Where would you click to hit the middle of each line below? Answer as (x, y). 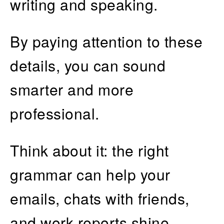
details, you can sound (88, 65)
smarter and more (72, 89)
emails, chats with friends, (100, 198)
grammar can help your (90, 174)
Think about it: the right (89, 150)
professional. (55, 113)
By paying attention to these (106, 41)
